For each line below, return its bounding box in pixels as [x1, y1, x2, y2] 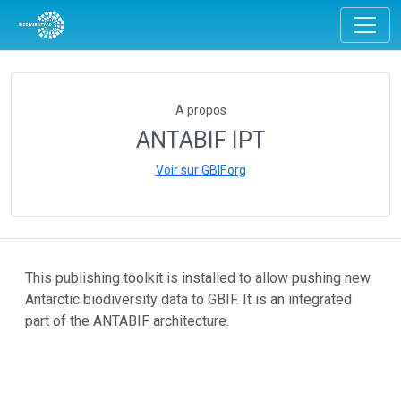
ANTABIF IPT [135, 127, 266, 153]
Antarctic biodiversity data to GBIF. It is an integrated [25, 291, 352, 308]
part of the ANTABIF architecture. [25, 312, 229, 329]
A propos [175, 103, 226, 117]
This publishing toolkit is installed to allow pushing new [25, 269, 371, 286]
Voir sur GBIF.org [155, 163, 246, 177]
